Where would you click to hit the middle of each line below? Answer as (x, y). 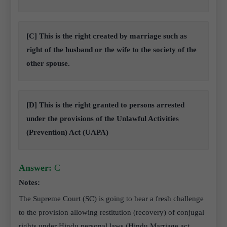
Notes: (30, 182)
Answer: (35, 168)
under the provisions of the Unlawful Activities (103, 119)
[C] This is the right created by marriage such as (107, 36)
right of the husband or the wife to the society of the (112, 50)
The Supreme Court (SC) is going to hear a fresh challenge (111, 199)
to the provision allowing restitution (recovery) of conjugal (112, 212)
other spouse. (48, 63)
